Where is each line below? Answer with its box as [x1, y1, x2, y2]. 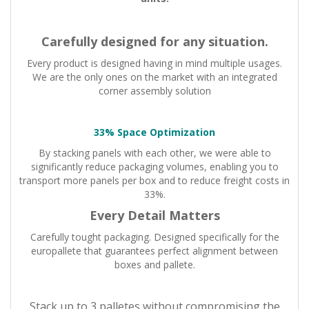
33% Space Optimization [94, 126, 215, 139]
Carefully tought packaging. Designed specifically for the [30, 230, 279, 244]
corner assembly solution [98, 84, 211, 98]
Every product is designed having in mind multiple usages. [27, 57, 282, 70]
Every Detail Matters [89, 207, 220, 224]
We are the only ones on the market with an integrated [32, 70, 277, 84]
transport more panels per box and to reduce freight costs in [19, 174, 290, 188]
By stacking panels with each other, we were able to [38, 146, 271, 160]
